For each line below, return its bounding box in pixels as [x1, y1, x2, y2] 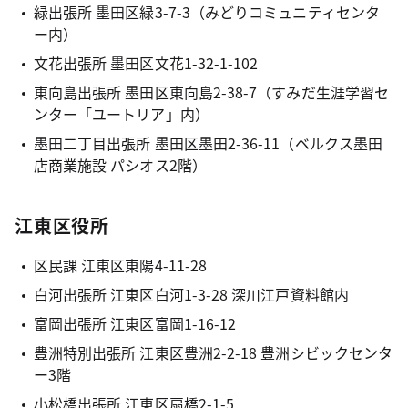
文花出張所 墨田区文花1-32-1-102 [33, 52, 259, 74]
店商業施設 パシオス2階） [33, 154, 207, 176]
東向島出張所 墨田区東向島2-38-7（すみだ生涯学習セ [33, 81, 390, 103]
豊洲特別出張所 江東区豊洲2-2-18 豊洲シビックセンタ [33, 342, 393, 363]
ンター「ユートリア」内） [33, 103, 209, 125]
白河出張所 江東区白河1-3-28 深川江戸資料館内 [33, 283, 349, 305]
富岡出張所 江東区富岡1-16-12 [33, 312, 237, 334]
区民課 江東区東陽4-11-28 [33, 254, 208, 276]
